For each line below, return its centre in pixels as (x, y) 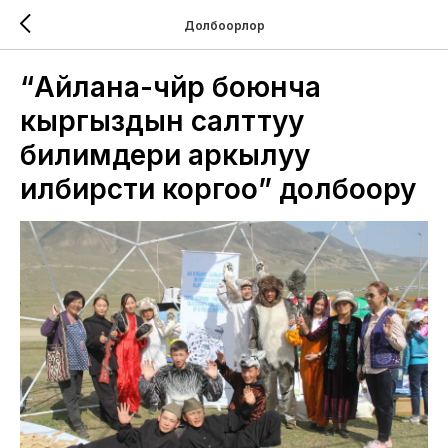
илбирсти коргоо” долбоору (218, 189)
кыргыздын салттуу (162, 121)
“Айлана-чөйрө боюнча (170, 87)
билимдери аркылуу (165, 155)
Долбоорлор (224, 25)
